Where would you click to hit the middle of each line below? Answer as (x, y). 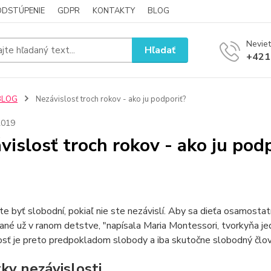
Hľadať (160, 50)
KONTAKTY (114, 11)
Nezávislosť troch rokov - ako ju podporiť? (109, 99)
